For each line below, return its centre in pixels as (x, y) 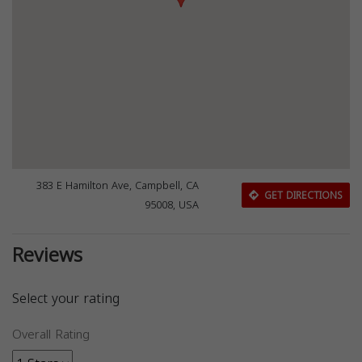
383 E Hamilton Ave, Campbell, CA (118, 186)
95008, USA (172, 205)
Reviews (47, 255)
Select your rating (66, 299)
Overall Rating (51, 335)
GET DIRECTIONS (301, 195)
